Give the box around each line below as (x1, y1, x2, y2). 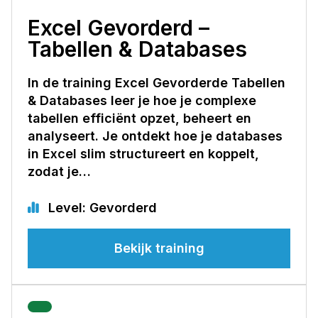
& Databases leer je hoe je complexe (28, 92, 256, 108)
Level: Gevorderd (45, 199, 157, 215)
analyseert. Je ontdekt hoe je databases (28, 128, 283, 143)
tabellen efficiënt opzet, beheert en (28, 110, 251, 126)
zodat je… (28, 163, 91, 179)
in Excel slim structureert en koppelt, (28, 146, 259, 161)
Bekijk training (114, 240, 204, 256)
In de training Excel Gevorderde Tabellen (28, 75, 285, 90)
